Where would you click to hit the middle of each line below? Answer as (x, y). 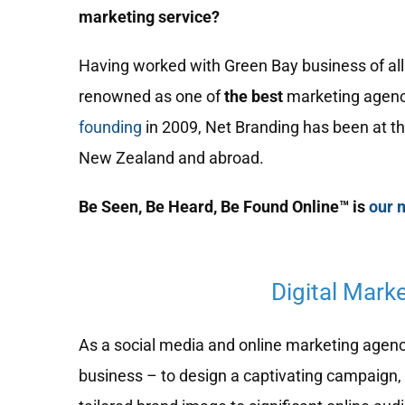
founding (110, 127)
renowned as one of (151, 97)
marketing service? (149, 17)
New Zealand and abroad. (171, 158)
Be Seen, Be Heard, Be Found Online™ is (223, 207)
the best (253, 97)
